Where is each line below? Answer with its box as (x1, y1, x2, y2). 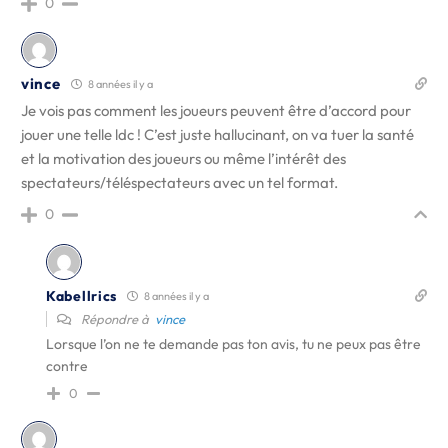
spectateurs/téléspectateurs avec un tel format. (21, 173, 338, 192)
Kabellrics (46, 286, 117, 305)
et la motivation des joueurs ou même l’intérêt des (21, 149, 346, 168)
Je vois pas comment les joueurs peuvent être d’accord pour (21, 101, 411, 120)
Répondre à (78, 311, 155, 327)
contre (46, 357, 88, 375)
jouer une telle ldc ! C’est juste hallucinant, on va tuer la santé (21, 125, 414, 144)
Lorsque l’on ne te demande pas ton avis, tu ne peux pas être (46, 335, 421, 353)
